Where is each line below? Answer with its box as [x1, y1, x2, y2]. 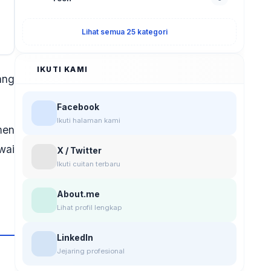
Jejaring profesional [57, 247, 125, 255]
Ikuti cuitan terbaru [57, 160, 120, 168]
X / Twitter [57, 145, 102, 155]
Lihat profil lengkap [57, 203, 122, 212]
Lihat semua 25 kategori [82, 27, 168, 36]
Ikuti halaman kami [57, 116, 120, 125]
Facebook [57, 102, 99, 112]
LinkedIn [57, 232, 93, 243]
